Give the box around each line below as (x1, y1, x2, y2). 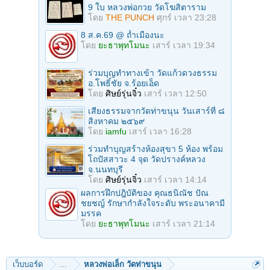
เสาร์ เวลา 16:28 (129, 126, 192, 136)
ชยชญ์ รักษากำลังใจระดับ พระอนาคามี (81, 198, 225, 208)
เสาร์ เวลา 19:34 (152, 40, 215, 50)
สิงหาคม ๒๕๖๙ (88, 116, 145, 126)
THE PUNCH (105, 12, 154, 22)
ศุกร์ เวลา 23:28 (157, 12, 216, 22)
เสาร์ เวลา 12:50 (144, 88, 207, 98)
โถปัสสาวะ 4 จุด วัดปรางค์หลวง (88, 154, 206, 164)
